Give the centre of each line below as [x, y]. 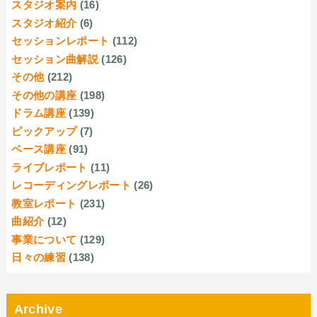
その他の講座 [44, 95]
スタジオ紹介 [44, 23]
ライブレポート [50, 167]
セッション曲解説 [55, 59]
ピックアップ [44, 131]
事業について [44, 239]
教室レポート [44, 203]
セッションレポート [60, 41]
